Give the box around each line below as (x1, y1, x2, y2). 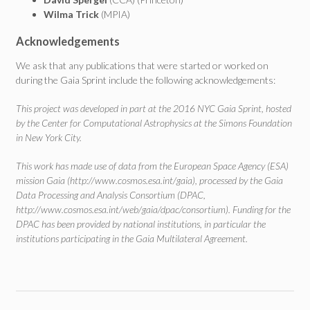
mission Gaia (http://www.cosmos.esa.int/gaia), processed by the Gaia (16, 174, 283, 186)
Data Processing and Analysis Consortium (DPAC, (16, 189, 206, 201)
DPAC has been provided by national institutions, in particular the (16, 218, 266, 230)
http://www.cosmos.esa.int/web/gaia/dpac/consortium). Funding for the (16, 203, 291, 215)
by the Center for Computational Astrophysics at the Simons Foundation (16, 117, 292, 129)
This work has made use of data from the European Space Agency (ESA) (16, 160, 289, 172)
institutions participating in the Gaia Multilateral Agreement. (16, 232, 248, 244)
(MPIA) (99, 8, 130, 20)
